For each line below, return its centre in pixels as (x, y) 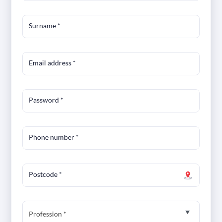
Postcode (44, 174)
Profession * (48, 214)
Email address (51, 63)
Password (45, 100)
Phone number (53, 137)
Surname (43, 26)
